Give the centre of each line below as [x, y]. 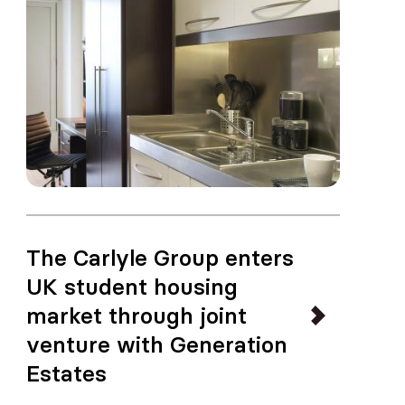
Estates [67, 373]
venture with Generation [157, 344]
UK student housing [132, 287]
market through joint [137, 316]
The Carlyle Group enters [160, 258]
